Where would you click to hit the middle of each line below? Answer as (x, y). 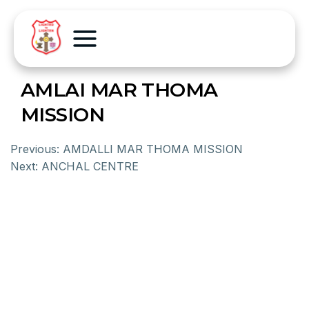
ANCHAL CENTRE (90, 166)
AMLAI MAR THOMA (119, 90)
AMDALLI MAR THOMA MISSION (153, 149)
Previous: (35, 149)
